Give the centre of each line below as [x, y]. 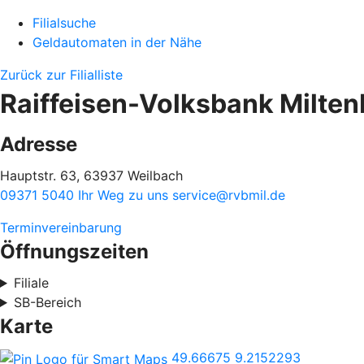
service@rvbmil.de [229, 195]
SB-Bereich [47, 302]
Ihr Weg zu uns [125, 195]
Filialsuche [64, 23]
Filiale [31, 283]
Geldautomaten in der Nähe [117, 42]
